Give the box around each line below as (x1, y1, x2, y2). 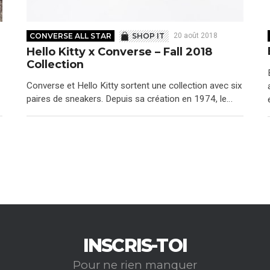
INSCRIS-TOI (83, 234, 187, 257)
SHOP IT (132, 31, 165, 41)
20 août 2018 (173, 31, 218, 40)
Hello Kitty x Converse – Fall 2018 (26, 45, 212, 58)
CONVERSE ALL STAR (30, 31, 112, 41)
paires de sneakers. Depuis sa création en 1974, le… (26, 93, 233, 105)
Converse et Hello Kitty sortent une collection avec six (26, 80, 242, 92)
